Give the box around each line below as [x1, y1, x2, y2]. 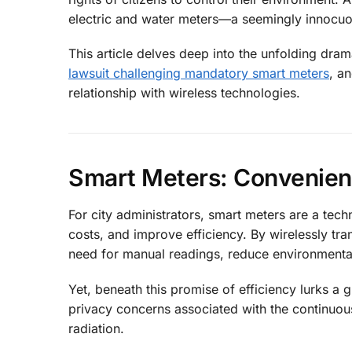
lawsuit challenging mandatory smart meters [68, 65, 329, 82]
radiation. [68, 320, 124, 336]
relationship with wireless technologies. [68, 85, 300, 101]
